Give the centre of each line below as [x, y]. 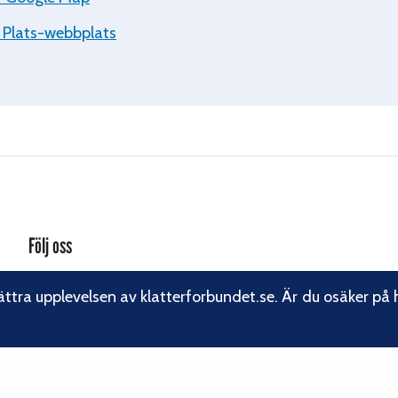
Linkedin [53, 329]
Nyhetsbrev [64, 350]
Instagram [58, 307]
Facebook [57, 286]
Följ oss [50, 245]
